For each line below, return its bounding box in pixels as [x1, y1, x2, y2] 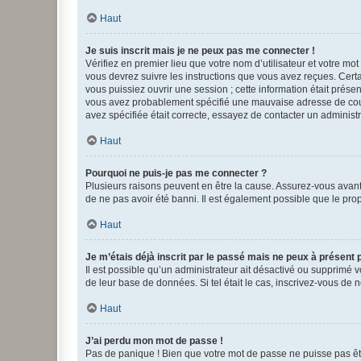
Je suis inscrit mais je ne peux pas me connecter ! [85, 44, 315, 56]
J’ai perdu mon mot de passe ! [85, 334, 223, 346]
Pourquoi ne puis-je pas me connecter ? [85, 167, 267, 179]
